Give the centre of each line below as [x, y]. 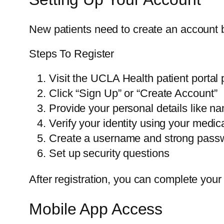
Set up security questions [109, 153]
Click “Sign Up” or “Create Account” [133, 93]
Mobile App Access [96, 209]
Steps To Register [72, 53]
